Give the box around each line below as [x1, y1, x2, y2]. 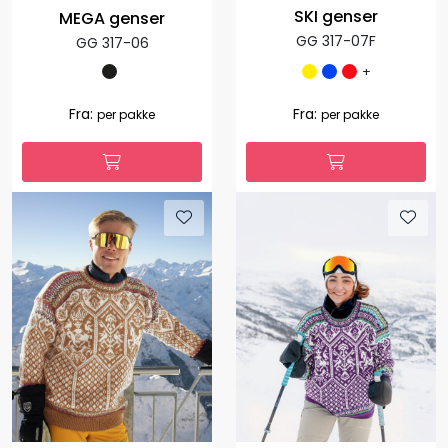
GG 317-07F [296, 31, 376, 52]
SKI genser [294, 5, 378, 29]
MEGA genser [59, 7, 165, 31]
